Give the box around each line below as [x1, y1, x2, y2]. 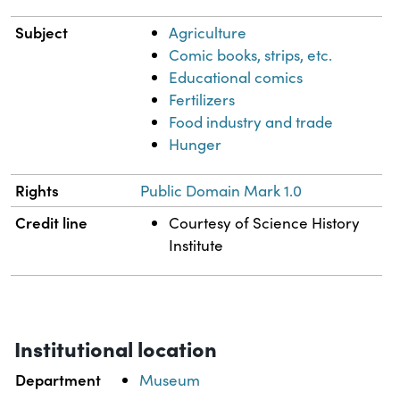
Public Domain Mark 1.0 [140, 180, 303, 202]
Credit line [15, 212, 88, 234]
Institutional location [14, 333, 217, 363]
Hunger [169, 134, 222, 155]
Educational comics [169, 67, 304, 88]
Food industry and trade [169, 112, 334, 133]
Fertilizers [169, 89, 236, 111]
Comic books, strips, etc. [169, 45, 333, 66]
